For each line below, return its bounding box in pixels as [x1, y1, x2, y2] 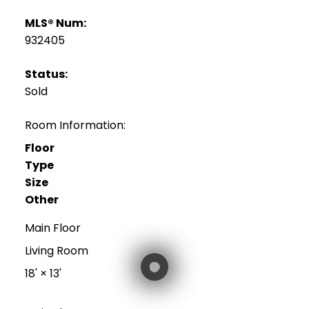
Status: [24, 66, 68, 83]
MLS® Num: [24, 15, 86, 32]
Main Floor [24, 220, 81, 237]
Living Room [24, 243, 88, 259]
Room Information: [24, 117, 126, 134]
